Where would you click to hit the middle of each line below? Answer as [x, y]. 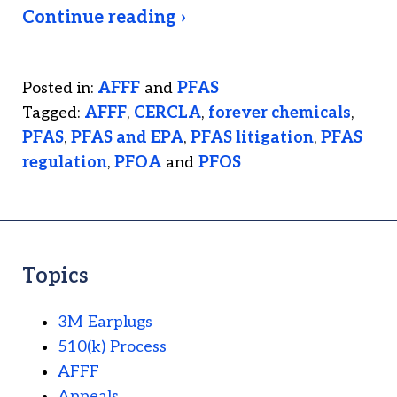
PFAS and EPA [127, 138]
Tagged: [51, 113]
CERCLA [167, 113]
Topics [55, 276]
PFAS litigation [252, 138]
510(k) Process [112, 347]
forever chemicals [280, 113]
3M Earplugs [105, 323]
